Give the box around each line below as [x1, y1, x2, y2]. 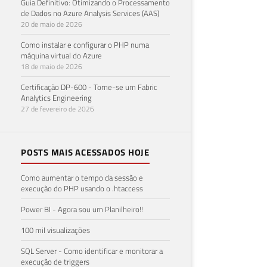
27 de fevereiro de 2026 [21, 103, 94, 114]
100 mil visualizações [21, 223, 90, 236]
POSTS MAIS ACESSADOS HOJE [21, 145, 150, 159]
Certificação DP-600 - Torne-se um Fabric [21, 80, 157, 93]
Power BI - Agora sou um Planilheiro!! [21, 203, 143, 215]
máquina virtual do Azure [21, 49, 102, 61]
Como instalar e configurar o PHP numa [21, 38, 149, 51]
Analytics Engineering [21, 91, 92, 104]
